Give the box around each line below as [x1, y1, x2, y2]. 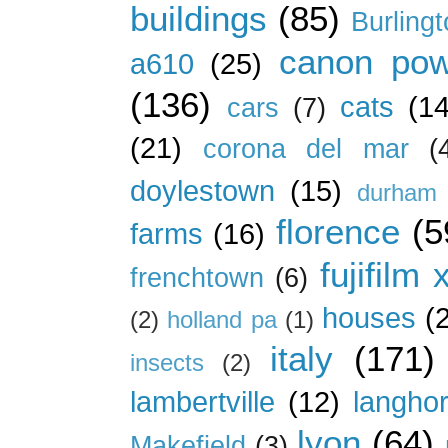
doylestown [130, 173, 275, 207]
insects [130, 349, 204, 376]
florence [275, 211, 400, 251]
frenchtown [130, 262, 264, 293]
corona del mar [202, 133, 409, 164]
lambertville [130, 384, 275, 418]
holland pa [167, 306, 277, 333]
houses [322, 300, 417, 334]
